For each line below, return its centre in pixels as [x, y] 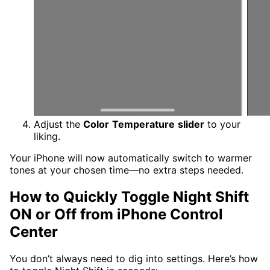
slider [191, 124]
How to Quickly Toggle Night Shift [129, 197]
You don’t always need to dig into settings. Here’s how [134, 259]
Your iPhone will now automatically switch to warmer [131, 158]
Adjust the [58, 124]
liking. [47, 137]
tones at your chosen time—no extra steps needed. [127, 170]
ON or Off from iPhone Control [116, 215]
